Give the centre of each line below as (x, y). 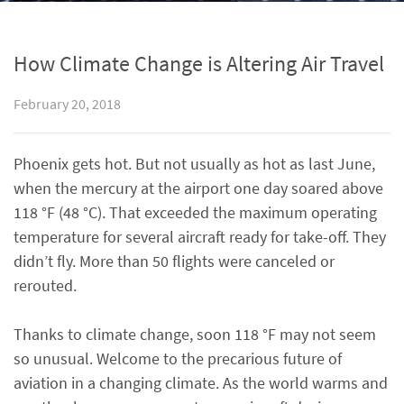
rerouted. (45, 285)
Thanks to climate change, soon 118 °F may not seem (195, 334)
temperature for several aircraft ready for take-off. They (200, 237)
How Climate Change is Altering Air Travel (199, 64)
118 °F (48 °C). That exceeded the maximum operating (195, 212)
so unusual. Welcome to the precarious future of (178, 358)
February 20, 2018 (67, 104)
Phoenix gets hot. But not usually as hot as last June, (194, 164)
